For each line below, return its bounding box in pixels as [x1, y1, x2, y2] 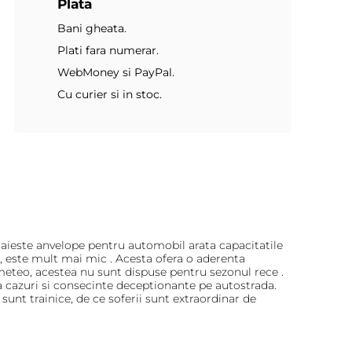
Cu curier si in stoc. [57, 87, 162, 102]
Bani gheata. [57, 21, 126, 36]
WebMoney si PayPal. [57, 65, 174, 80]
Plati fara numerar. [57, 43, 159, 58]
